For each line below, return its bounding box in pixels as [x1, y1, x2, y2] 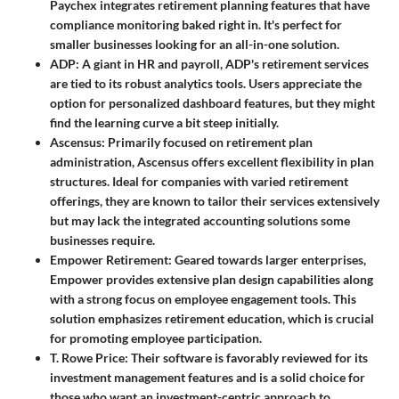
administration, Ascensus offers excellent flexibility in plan [50, 153, 374, 169]
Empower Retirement [50, 251, 168, 267]
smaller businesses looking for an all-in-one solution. [50, 36, 339, 52]
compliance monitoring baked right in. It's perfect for [50, 16, 342, 32]
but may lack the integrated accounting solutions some [50, 212, 350, 228]
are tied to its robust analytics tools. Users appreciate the [50, 75, 362, 91]
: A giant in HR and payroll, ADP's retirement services [76, 55, 369, 71]
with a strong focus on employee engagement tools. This [50, 290, 356, 306]
